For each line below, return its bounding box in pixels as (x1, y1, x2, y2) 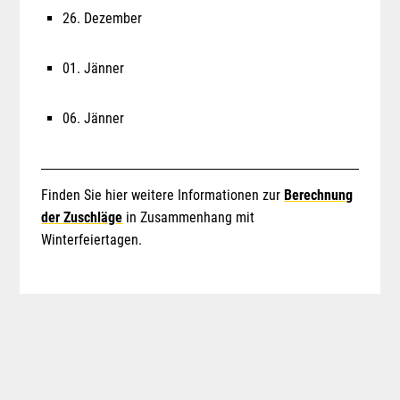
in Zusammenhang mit (122, 208, 255, 226)
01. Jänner (62, 59, 125, 77)
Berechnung (284, 186, 354, 204)
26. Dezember (62, 9, 143, 27)
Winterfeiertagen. (41, 230, 143, 248)
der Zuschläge (41, 208, 123, 226)
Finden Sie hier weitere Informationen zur (41, 186, 285, 204)
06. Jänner (62, 109, 125, 127)
